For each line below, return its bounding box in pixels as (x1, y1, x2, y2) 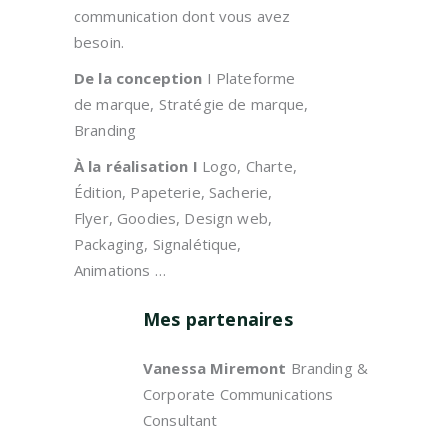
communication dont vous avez (74, 6, 291, 26)
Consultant (143, 410, 218, 430)
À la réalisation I (74, 156, 202, 176)
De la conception (74, 68, 203, 88)
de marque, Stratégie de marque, (74, 94, 309, 114)
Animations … (74, 260, 166, 280)
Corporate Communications (143, 384, 334, 404)
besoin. (74, 32, 125, 52)
